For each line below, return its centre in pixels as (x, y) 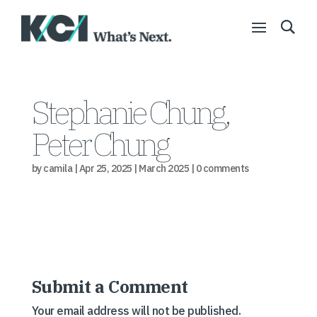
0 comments (222, 168)
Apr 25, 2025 (105, 168)
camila (58, 168)
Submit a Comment (110, 287)
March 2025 (164, 168)
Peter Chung (100, 144)
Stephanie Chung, (130, 112)
